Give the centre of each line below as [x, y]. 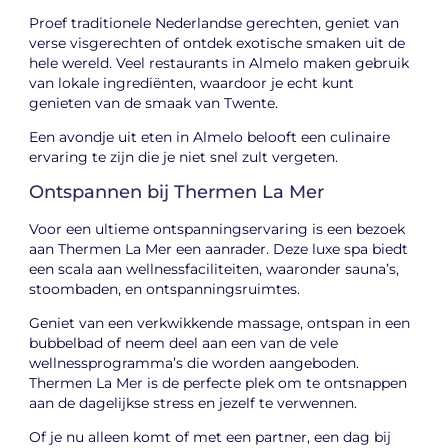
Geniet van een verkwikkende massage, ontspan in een [220, 323]
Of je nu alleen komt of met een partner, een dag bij [210, 437]
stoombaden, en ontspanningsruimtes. [165, 288]
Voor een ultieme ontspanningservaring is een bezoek [217, 228]
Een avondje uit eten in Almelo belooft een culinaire [210, 137]
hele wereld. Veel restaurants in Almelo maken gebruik [219, 62]
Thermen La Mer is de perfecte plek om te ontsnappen [218, 383]
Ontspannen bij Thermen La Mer [177, 191]
